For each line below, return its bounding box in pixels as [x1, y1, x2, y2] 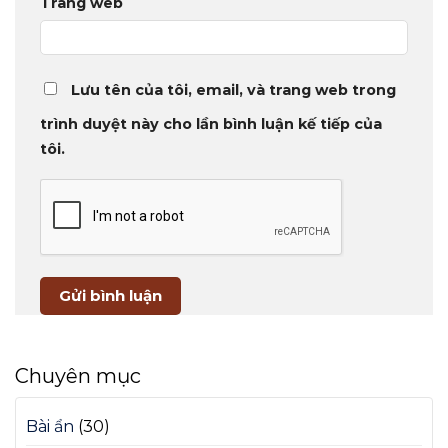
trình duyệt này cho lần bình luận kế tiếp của [40, 115, 382, 134]
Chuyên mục [15, 364, 141, 389]
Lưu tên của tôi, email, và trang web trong [71, 81, 396, 100]
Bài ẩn [26, 417, 74, 437]
